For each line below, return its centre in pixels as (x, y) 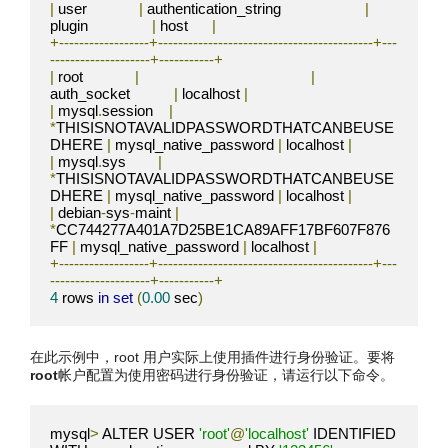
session (135, 111)
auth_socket (112, 94)
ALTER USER (149, 434)
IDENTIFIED (352, 434)
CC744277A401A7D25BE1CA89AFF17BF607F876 (223, 230)
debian (77, 213)
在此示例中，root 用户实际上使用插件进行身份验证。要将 (212, 356)
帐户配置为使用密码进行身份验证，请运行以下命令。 (226, 374)
